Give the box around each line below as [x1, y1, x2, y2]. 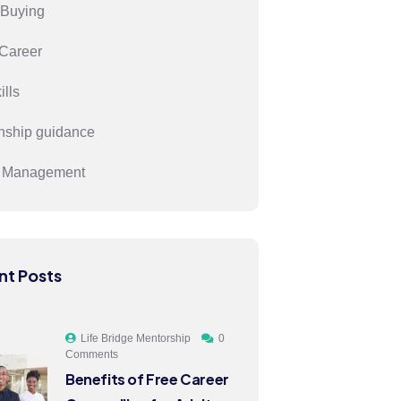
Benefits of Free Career [65, 370, 229, 388]
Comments [65, 348, 118, 361]
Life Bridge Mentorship [81, 332, 191, 345]
